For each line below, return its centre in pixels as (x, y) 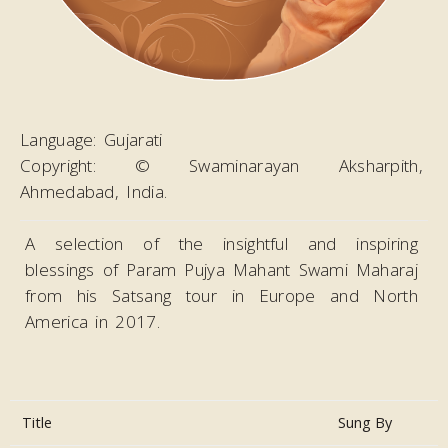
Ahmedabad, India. (94, 191)
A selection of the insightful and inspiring (221, 243)
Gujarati (133, 139)
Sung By (365, 422)
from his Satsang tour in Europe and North (221, 295)
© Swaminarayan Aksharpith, (278, 165)
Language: (58, 139)
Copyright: (58, 165)
